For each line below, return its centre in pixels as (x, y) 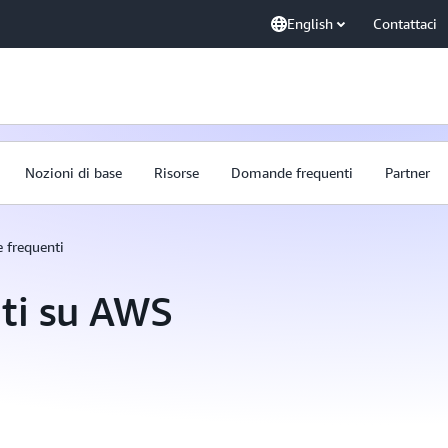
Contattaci (405, 23)
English (310, 23)
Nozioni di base (73, 172)
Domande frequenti (292, 172)
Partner (407, 172)
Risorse (176, 172)
